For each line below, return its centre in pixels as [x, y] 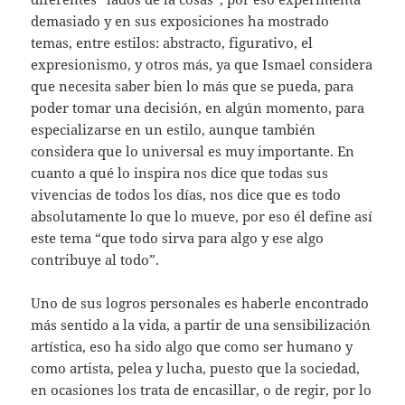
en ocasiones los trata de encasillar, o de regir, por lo [202, 390]
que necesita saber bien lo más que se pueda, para [193, 86]
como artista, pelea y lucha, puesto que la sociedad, [196, 368]
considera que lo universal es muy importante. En [193, 151]
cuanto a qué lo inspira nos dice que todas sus [180, 173]
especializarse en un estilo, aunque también [174, 130]
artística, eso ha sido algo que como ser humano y [192, 347]
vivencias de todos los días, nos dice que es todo [186, 195]
